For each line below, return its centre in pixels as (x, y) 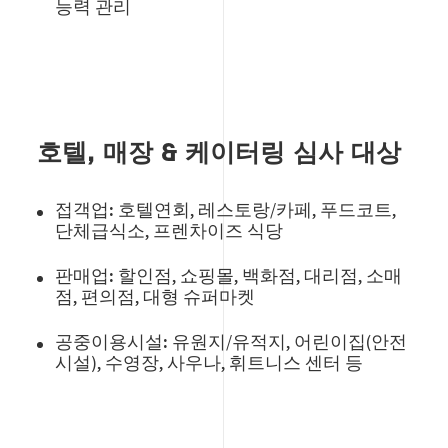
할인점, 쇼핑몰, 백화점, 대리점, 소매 (258, 275)
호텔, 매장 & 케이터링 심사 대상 (219, 154)
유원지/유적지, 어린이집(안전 (288, 341)
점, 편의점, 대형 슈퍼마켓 (155, 296)
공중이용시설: (112, 341)
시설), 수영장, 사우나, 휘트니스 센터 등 (209, 362)
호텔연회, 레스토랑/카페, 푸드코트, (257, 209)
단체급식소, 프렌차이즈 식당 (169, 230)
